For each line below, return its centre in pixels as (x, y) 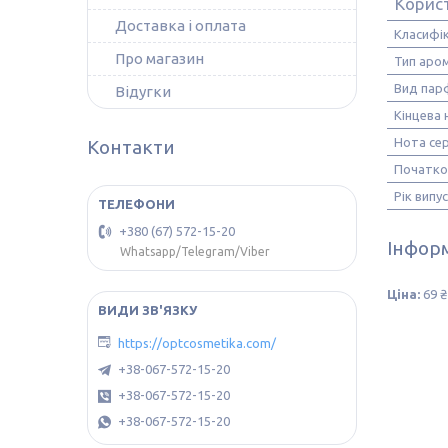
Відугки (143, 91)
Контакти (131, 147)
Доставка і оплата (180, 25)
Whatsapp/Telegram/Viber (195, 252)
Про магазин (159, 58)
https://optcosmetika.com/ (197, 342)
